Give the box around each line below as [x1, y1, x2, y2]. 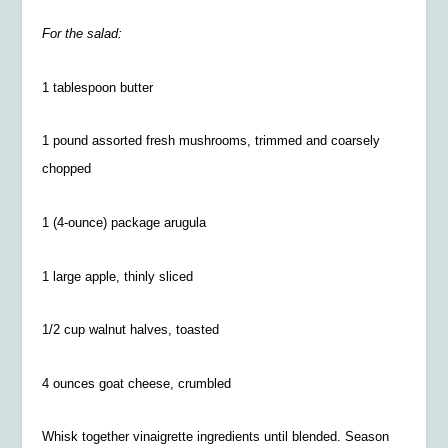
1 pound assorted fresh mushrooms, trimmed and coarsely [42, 133, 381, 149]
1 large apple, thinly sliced [42, 268, 194, 284]
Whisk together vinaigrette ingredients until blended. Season [42, 429, 390, 445]
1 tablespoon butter [42, 79, 154, 95]
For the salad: [42, 26, 123, 42]
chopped [42, 161, 92, 177]
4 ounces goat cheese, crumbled [42, 375, 232, 391]
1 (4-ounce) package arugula [42, 215, 207, 231]
